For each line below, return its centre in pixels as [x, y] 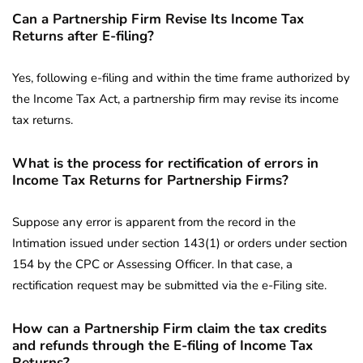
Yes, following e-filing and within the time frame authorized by [181, 78]
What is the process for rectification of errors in [165, 164]
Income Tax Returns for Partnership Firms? [150, 181]
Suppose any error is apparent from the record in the [154, 222]
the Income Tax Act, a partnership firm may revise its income [175, 99]
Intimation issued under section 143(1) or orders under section [180, 243]
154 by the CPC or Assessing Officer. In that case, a [152, 265]
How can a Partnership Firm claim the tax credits [169, 329]
